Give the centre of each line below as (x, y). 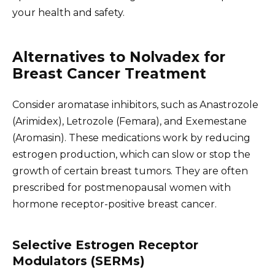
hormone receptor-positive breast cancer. (114, 204)
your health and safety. (68, 12)
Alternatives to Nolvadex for (119, 57)
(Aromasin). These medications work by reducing (131, 137)
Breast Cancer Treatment (109, 73)
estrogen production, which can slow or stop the (131, 154)
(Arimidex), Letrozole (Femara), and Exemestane (130, 121)
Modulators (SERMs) (79, 261)
